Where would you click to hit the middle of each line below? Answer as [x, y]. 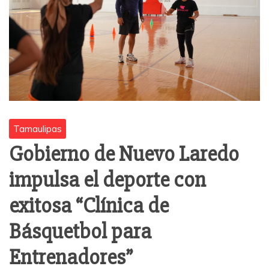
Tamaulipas [38, 129]
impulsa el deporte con [107, 180]
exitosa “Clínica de [89, 206]
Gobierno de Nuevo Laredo [124, 155]
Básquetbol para [80, 232]
